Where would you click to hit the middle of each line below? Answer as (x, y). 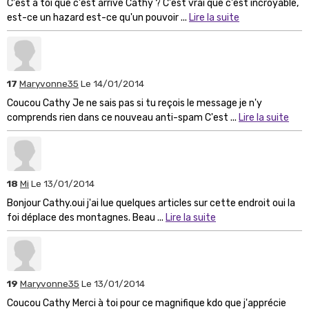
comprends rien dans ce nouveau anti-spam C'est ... (123, 118)
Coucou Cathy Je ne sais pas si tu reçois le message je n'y (134, 103)
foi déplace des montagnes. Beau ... (86, 218)
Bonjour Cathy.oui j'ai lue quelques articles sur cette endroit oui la (151, 203)
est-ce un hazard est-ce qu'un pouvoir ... (98, 18)
